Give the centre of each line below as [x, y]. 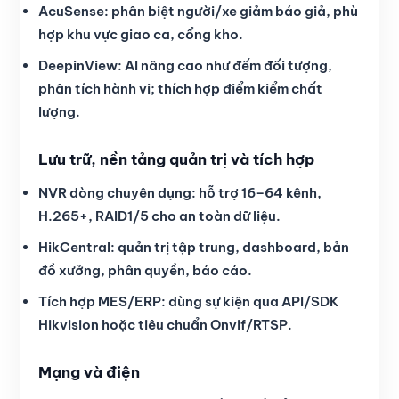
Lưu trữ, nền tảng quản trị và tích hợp [176, 160]
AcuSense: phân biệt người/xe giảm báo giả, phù [198, 12]
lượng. [59, 112]
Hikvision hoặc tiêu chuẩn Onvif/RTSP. [165, 325]
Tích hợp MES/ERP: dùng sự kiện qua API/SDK [189, 302]
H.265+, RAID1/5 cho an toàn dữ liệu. [159, 216]
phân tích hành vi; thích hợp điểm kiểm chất [180, 89]
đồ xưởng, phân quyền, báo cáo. [145, 271]
